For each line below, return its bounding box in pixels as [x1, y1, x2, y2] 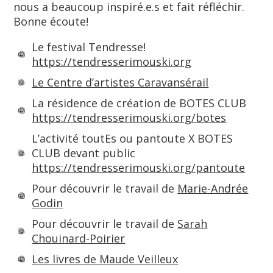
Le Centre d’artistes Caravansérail [32, 75, 209, 90]
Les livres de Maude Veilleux [32, 252, 179, 266]
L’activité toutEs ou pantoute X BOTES [32, 131, 233, 146]
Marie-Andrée [177, 181, 249, 196]
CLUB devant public [32, 146, 136, 160]
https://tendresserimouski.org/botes [32, 110, 227, 125]
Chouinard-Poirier [32, 231, 126, 246]
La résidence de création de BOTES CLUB [32, 96, 247, 110]
